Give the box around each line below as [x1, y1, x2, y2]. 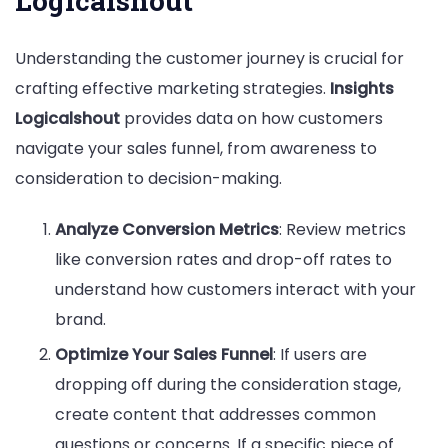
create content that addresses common [55, 402, 376, 426]
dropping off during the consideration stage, [55, 372, 401, 396]
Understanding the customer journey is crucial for [15, 46, 404, 70]
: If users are [273, 342, 367, 366]
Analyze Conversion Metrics [55, 217, 279, 241]
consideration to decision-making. [15, 166, 282, 190]
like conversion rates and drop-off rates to [55, 247, 392, 271]
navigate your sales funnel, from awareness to [15, 136, 377, 160]
